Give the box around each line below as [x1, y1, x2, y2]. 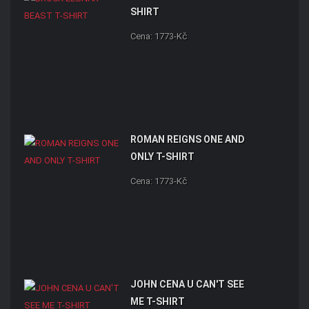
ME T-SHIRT [130, 296, 185, 308]
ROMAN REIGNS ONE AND [130, 134, 245, 146]
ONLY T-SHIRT [130, 151, 195, 163]
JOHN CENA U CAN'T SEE [130, 279, 244, 290]
